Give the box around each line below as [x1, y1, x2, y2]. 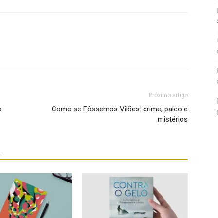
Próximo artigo [149, 91, 188, 99]
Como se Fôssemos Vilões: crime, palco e [52, 104, 188, 113]
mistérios [158, 114, 188, 124]
